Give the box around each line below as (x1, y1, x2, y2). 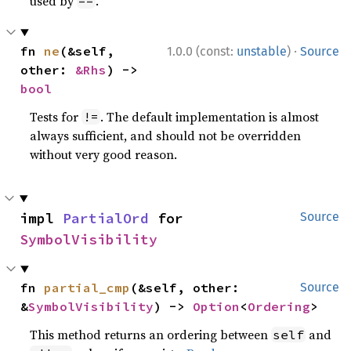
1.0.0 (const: (167, 44, 237, 59)
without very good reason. (30, 146, 178, 163)
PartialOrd (63, 209, 149, 227)
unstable (237, 44, 287, 59)
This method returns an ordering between (30, 326, 272, 343)
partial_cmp (44, 280, 131, 295)
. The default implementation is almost (100, 108, 320, 125)
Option (193, 299, 241, 314)
